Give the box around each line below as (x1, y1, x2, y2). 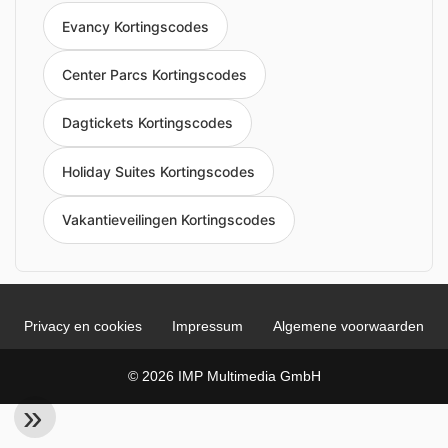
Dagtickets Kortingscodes (62, 114, 233, 132)
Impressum (172, 317, 243, 334)
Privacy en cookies (24, 317, 142, 334)
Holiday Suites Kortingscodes (62, 162, 255, 180)
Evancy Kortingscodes (62, 17, 209, 35)
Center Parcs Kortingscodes (62, 66, 247, 84)
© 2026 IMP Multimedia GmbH (127, 367, 321, 384)
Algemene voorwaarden (273, 317, 424, 334)
